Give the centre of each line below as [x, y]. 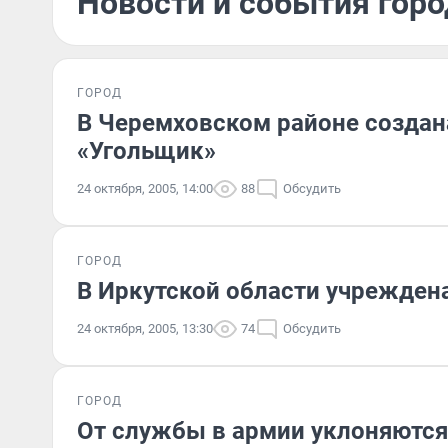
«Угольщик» [146, 151]
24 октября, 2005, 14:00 [145, 188]
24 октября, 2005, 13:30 [145, 328]
